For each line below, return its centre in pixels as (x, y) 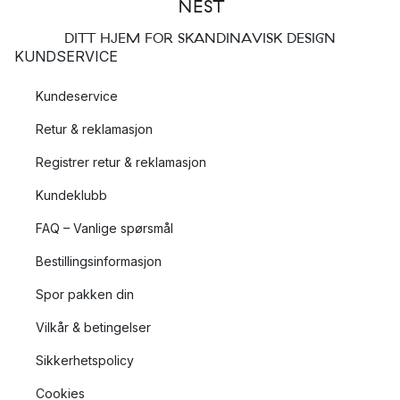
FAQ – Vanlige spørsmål (104, 228)
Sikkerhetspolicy (85, 360)
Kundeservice (77, 96)
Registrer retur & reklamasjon (121, 162)
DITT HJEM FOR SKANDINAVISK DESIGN (200, 37)
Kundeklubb (71, 195)
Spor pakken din (85, 294)
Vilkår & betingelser (93, 327)
